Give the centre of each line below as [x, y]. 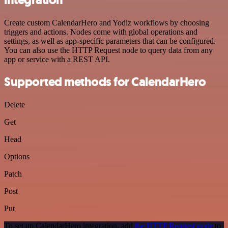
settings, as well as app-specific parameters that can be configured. [110, 41]
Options [17, 157]
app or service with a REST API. [57, 59]
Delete [15, 105]
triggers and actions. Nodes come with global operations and [101, 32]
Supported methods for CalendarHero [105, 82]
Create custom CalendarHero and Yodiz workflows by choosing [107, 22]
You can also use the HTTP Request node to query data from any [108, 50]
